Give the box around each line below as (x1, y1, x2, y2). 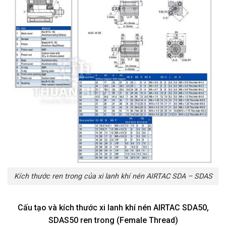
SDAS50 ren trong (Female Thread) (48, 215, 178, 225)
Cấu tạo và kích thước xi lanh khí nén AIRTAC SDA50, (17, 202, 209, 212)
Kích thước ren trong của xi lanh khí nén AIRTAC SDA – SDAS (14, 172, 212, 181)
